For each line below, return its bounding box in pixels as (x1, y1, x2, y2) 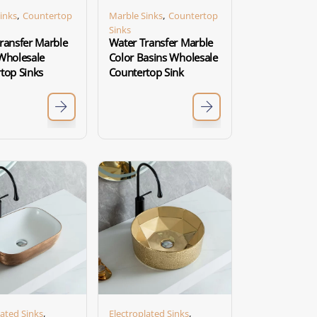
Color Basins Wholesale (108, 50, 218, 65)
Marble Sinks (108, 8, 163, 22)
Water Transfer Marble (108, 35, 214, 50)
